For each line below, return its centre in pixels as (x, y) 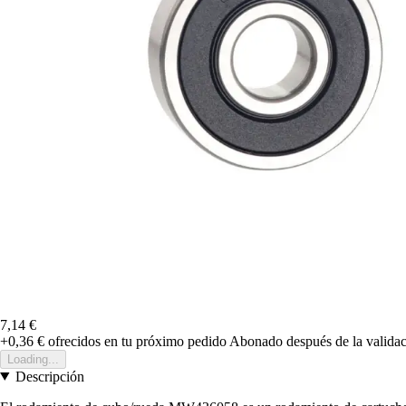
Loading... (33, 359)
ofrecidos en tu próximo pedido (135, 341)
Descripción (49, 376)
